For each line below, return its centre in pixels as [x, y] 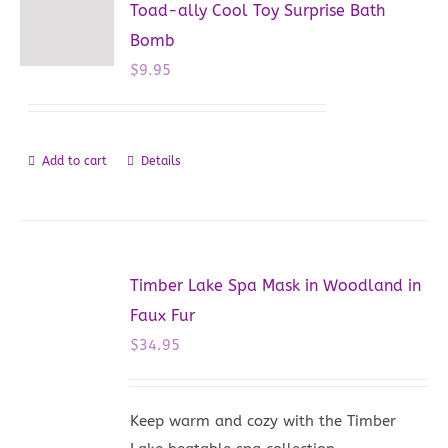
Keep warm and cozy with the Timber [263, 420]
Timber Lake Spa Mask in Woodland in [276, 285]
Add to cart [75, 160]
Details [161, 160]
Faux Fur [163, 315]
